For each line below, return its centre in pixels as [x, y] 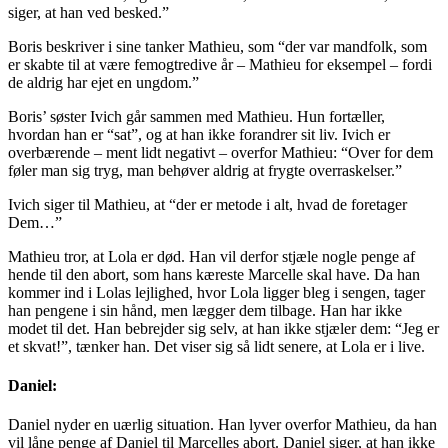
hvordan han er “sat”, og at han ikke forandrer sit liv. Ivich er [199, 134]
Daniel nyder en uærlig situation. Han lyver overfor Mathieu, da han [222, 425]
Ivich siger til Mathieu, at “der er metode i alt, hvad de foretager [207, 204]
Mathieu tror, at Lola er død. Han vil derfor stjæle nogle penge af [211, 256]
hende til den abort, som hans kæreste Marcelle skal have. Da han [214, 274]
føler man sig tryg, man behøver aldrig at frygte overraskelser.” [205, 170]
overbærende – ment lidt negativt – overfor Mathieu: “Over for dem [220, 152]
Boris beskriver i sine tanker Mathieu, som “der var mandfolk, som [217, 46]
